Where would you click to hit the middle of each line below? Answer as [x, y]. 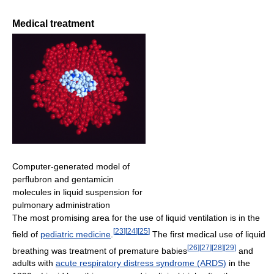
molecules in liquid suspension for [77, 192]
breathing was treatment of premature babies [100, 250]
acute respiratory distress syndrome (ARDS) [141, 263]
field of [26, 234]
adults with [34, 263]
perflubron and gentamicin [63, 180]
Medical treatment [53, 24]
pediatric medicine [76, 234]
